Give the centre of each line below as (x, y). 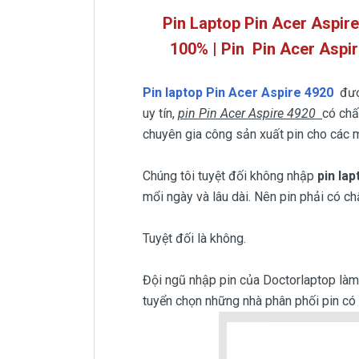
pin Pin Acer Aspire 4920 (250, 113)
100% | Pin (209, 49)
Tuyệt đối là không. (194, 238)
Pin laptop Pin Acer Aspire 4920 (240, 93)
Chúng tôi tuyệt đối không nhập (230, 176)
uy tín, (160, 113)
